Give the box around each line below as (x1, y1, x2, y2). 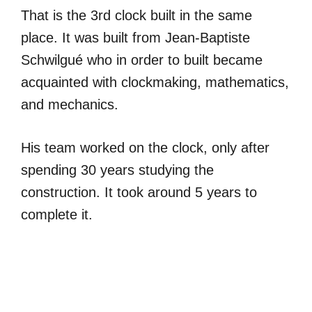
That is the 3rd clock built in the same (21, 7, 252, 23)
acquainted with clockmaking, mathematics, (21, 74, 289, 90)
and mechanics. (21, 96, 118, 112)
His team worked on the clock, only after (21, 139, 270, 155)
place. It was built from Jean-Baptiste (21, 29, 250, 45)
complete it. (21, 206, 93, 222)
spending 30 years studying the (21, 162, 214, 178)
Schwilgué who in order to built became (21, 52, 263, 68)
